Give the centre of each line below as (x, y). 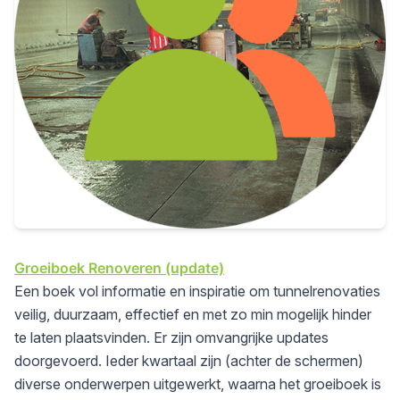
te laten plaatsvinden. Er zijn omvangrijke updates (171, 337)
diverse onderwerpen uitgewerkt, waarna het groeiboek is (198, 383)
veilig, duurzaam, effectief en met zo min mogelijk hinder (193, 314)
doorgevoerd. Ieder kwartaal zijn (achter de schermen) (189, 360)
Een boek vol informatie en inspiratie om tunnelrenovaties (197, 291)
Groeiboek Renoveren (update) (119, 267)
